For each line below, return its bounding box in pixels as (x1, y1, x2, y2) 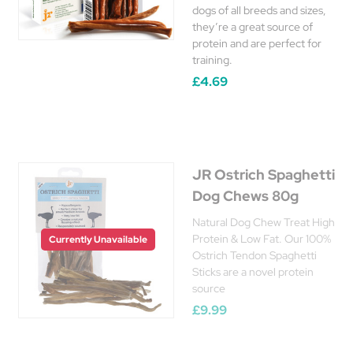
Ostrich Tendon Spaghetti (192, 248, 317, 262)
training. (192, 53, 232, 67)
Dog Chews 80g (192, 187, 299, 205)
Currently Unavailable (49, 233, 147, 246)
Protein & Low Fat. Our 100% (192, 232, 331, 246)
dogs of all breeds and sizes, (192, 3, 326, 17)
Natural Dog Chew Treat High (192, 215, 335, 229)
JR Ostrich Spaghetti (192, 165, 335, 184)
